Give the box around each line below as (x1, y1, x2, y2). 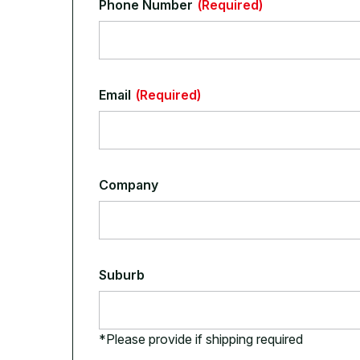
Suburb (98, 267, 145, 284)
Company (98, 177, 158, 194)
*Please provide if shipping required (98, 331, 303, 348)
